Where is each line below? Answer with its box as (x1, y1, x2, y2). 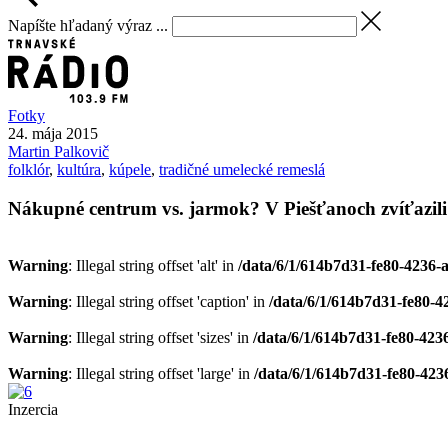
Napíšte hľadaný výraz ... (8, 16, 168, 34)
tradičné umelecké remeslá (159, 161, 325, 179)
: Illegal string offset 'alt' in (68, 256, 238, 274)
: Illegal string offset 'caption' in (68, 292, 269, 310)
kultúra (57, 161, 101, 179)
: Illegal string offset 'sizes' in (68, 328, 253, 346)
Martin (8, 143, 54, 161)
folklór (8, 161, 49, 179)
